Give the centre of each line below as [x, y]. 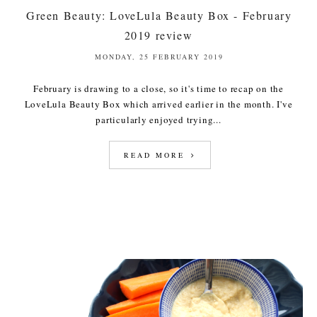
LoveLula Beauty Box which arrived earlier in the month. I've [158, 104]
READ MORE [156, 155]
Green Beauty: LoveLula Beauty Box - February [159, 15]
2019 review [158, 35]
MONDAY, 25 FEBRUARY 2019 [159, 56]
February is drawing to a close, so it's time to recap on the [158, 88]
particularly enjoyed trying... [158, 119]
